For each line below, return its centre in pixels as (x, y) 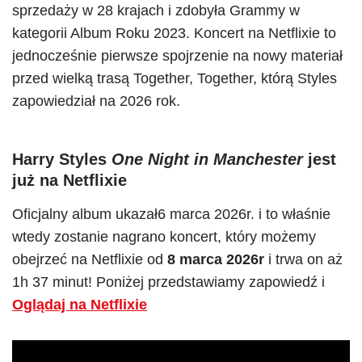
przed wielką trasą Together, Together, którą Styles (175, 78)
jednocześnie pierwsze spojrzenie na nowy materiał (177, 56)
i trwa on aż (303, 259)
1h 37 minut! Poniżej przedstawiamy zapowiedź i (168, 282)
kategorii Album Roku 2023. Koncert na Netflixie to (174, 33)
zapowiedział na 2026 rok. (96, 101)
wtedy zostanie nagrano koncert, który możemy (164, 237)
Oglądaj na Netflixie (80, 305)
